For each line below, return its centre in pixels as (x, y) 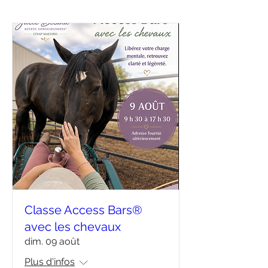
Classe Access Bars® (83, 210)
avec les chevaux (73, 227)
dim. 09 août (52, 241)
